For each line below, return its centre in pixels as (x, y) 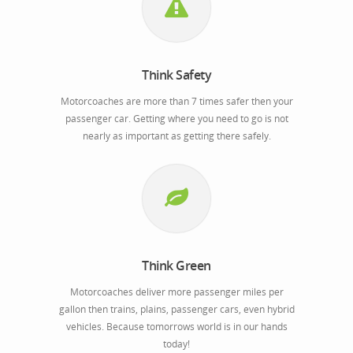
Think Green (176, 266)
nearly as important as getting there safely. (176, 136)
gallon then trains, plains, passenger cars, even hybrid (176, 309)
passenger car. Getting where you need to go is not (176, 119)
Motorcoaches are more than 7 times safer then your (176, 101)
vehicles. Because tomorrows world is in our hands (176, 327)
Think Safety (176, 75)
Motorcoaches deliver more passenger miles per (176, 292)
